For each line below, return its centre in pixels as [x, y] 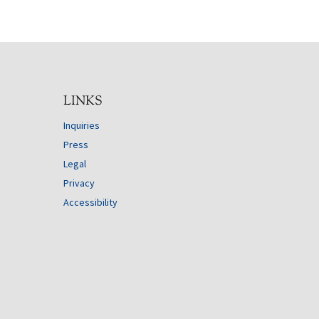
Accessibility [91, 202]
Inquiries [82, 125]
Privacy [79, 183]
